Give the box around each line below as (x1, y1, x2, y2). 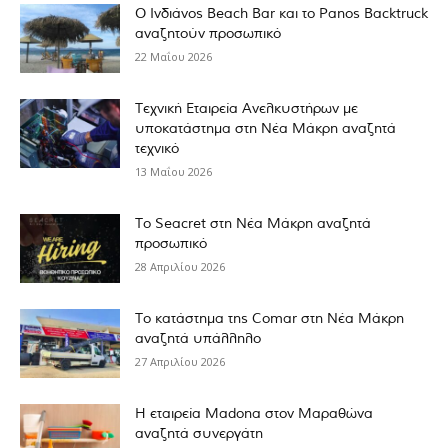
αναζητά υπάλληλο (135, 332, 261, 346)
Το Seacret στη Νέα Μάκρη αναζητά (135, 217, 371, 231)
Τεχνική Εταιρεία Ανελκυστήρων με (135, 102, 358, 116)
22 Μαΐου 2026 (135, 49, 212, 64)
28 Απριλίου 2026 (135, 259, 225, 274)
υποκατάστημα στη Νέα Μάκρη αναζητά (135, 122, 396, 136)
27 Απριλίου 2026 (135, 354, 225, 369)
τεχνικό (135, 142, 179, 156)
